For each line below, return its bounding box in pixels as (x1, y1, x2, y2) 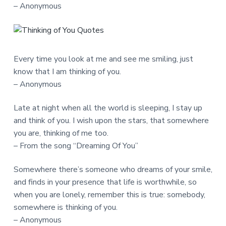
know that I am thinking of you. (13, 66, 121, 77)
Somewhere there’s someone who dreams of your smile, (13, 163, 212, 175)
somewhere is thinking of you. (13, 201, 118, 213)
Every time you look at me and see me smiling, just (13, 53, 193, 65)
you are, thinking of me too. (13, 127, 108, 139)
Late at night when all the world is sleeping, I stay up (13, 102, 202, 114)
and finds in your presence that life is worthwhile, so (13, 176, 197, 188)
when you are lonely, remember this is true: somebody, (13, 189, 205, 200)
